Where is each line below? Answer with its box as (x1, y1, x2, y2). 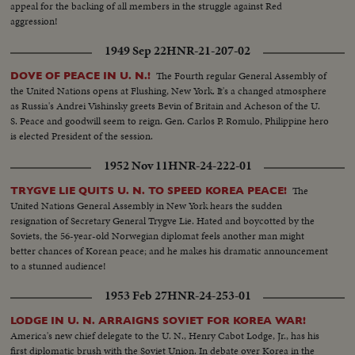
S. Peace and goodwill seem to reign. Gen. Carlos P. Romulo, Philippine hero (10, 113, 330, 129)
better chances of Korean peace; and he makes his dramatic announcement (10, 243, 329, 259)
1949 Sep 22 (105, 42, 166, 60)
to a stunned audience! (10, 258, 107, 274)
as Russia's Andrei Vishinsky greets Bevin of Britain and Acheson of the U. (10, 98, 321, 114)
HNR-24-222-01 (167, 157, 252, 175)
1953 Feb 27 (104, 287, 167, 305)
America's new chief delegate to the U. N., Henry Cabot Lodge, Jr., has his (10, 328, 320, 344)
